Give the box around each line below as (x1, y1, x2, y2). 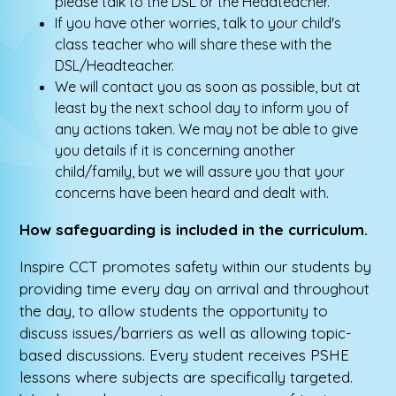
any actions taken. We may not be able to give (55, 120, 359, 139)
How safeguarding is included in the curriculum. (19, 220, 369, 240)
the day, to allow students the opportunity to (19, 301, 329, 321)
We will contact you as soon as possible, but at (55, 78, 362, 96)
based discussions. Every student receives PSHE (19, 346, 350, 365)
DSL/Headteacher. (55, 57, 175, 75)
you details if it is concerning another (55, 141, 296, 160)
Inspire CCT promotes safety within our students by (19, 257, 372, 277)
